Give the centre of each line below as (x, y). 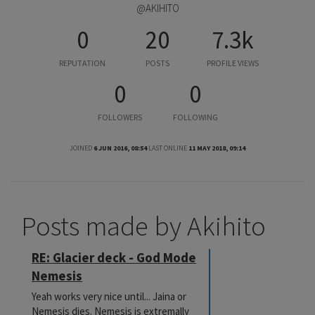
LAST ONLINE (168, 148)
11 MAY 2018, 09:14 (217, 148)
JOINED (81, 148)
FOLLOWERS (120, 117)
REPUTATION (82, 63)
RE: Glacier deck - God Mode (114, 257)
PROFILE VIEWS (233, 63)
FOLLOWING (195, 117)
